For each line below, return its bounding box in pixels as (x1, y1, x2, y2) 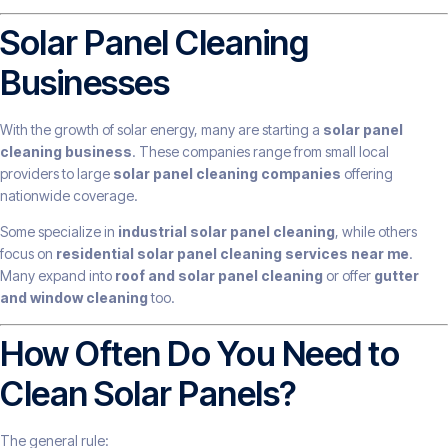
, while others (335, 223, 417, 241)
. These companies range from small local (132, 143, 389, 161)
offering (341, 165, 393, 183)
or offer (323, 267, 374, 285)
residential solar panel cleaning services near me (56, 245, 409, 263)
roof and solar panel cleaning (115, 267, 323, 285)
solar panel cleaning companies (113, 165, 341, 183)
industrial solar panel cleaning (118, 223, 335, 241)
